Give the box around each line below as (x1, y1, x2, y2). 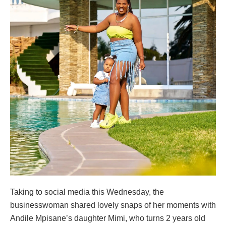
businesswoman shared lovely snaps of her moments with (10, 200, 216, 209)
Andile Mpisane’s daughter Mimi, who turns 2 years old (10, 213, 205, 222)
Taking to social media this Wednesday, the (10, 187, 164, 196)
